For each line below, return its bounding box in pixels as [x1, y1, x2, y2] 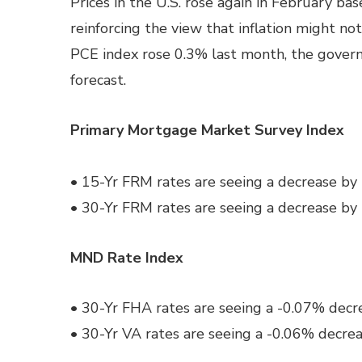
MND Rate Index [70, 248, 183, 267]
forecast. [70, 70, 126, 90]
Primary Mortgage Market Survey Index [70, 120, 344, 140]
